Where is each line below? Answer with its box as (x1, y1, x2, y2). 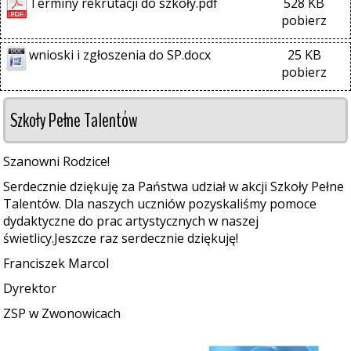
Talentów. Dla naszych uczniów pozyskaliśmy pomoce (3, 195, 317, 212)
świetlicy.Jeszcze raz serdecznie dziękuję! (3, 230, 238, 247)
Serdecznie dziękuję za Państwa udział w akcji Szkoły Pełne (3, 178, 344, 195)
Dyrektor (3, 280, 56, 297)
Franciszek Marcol (3, 255, 109, 272)
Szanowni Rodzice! (3, 153, 110, 170)
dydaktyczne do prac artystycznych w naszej (3, 212, 259, 230)
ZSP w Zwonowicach (3, 305, 121, 322)
